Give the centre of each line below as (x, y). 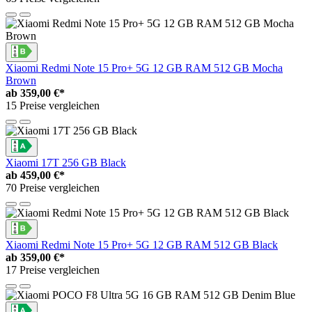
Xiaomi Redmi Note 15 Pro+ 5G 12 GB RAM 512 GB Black (142, 245)
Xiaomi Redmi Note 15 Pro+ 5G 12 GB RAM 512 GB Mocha (144, 68)
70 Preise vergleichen (53, 188)
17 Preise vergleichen (53, 270)
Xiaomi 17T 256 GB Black (66, 163)
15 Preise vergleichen (53, 106)
